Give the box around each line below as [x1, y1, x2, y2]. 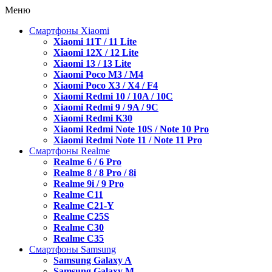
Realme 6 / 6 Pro [53, 157, 121, 167]
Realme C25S [53, 211, 109, 222]
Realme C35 [53, 233, 104, 243]
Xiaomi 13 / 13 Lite [53, 58, 131, 69]
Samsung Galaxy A [53, 255, 132, 265]
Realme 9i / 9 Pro [53, 178, 124, 189]
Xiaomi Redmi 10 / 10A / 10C [53, 91, 173, 101]
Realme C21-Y [53, 200, 114, 211]
